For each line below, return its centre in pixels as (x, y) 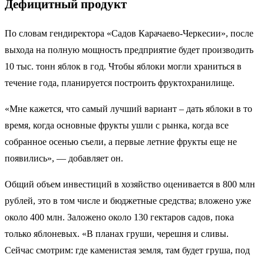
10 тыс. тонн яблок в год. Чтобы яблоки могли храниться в (123, 66)
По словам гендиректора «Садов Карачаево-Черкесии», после (129, 33)
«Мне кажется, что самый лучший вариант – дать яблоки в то (128, 108)
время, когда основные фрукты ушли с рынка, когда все (117, 125)
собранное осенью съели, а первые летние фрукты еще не (121, 141)
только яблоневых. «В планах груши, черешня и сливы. (117, 233)
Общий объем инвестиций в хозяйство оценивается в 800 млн (130, 184)
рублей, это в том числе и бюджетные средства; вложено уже (128, 200)
